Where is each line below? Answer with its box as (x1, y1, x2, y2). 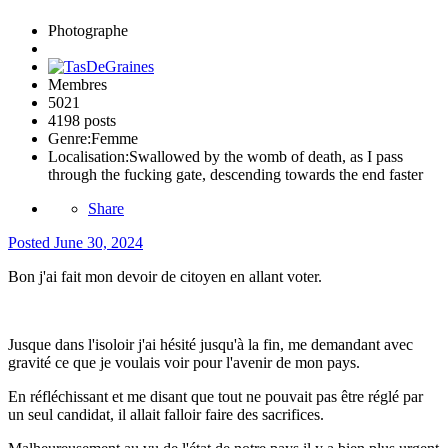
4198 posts (48, 112, 116, 130)
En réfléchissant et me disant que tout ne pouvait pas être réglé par (8, 388, 423, 406)
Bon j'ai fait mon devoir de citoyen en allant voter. (8, 268, 322, 286)
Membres (48, 76, 107, 94)
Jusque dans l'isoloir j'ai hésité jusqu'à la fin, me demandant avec (8, 336, 413, 354)
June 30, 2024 (54, 234, 143, 252)
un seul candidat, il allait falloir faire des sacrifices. (8, 406, 324, 424)
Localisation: (48, 148, 129, 166)
